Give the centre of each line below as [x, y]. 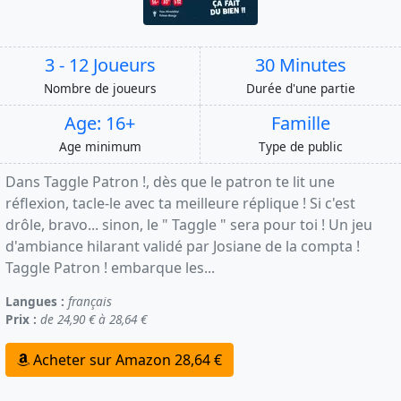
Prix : [21, 320]
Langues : [35, 302]
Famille [301, 124]
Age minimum [100, 147]
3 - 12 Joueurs [100, 65]
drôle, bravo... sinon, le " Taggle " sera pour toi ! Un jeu [189, 225]
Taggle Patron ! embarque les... [110, 268]
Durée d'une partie [301, 89]
